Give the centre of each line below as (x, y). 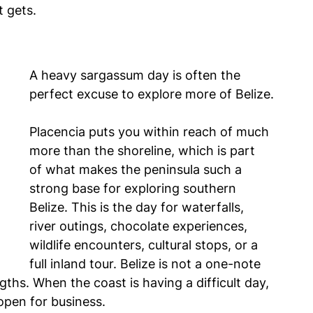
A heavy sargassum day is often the (137, 75)
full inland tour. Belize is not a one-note (147, 264)
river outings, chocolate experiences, (140, 226)
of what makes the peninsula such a (137, 170)
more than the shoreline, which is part (144, 151)
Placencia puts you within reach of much (151, 132)
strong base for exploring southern (134, 189)
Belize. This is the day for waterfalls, (138, 208)
